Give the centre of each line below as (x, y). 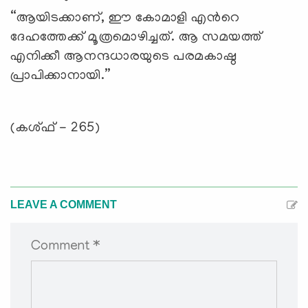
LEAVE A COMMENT (64, 205)
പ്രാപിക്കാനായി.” (61, 77)
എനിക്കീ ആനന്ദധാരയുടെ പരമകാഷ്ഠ (124, 57)
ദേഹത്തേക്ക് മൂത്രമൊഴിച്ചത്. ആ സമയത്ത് (136, 38)
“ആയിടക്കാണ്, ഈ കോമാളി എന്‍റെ (125, 19)
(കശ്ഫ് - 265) (55, 129)
